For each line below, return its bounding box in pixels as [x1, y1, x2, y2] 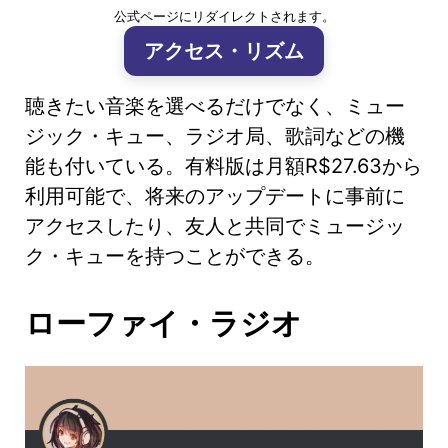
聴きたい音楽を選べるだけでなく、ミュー [25, 93, 405, 118]
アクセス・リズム [144, 38, 304, 63]
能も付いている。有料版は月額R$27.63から [25, 153, 422, 178]
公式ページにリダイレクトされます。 [113, 7, 335, 24]
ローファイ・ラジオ [25, 304, 302, 341]
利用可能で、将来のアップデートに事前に [25, 183, 405, 208]
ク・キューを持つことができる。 [25, 243, 325, 268]
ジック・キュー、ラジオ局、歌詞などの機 [25, 123, 405, 148]
